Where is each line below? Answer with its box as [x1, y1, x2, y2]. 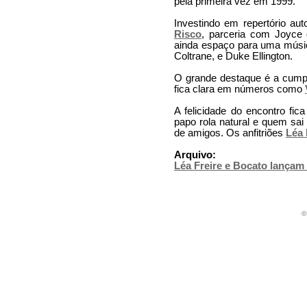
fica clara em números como [174, 84, 305, 95]
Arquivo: [174, 149, 216, 160]
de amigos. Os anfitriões [174, 127, 286, 138]
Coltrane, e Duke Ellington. [174, 51, 293, 62]
